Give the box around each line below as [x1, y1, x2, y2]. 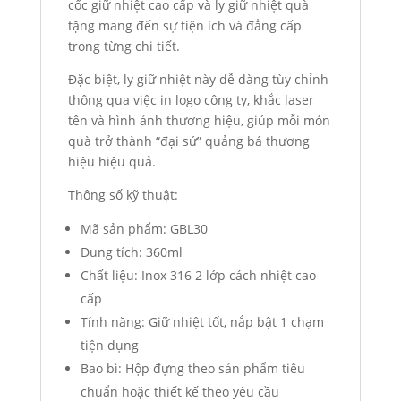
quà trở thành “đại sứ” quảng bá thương [67, 132, 310, 149]
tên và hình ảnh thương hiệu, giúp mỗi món [67, 111, 330, 129]
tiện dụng [80, 336, 139, 354]
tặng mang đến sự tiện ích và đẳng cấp [67, 16, 302, 34]
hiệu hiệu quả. [67, 152, 156, 170]
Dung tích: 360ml [80, 243, 183, 260]
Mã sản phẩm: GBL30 [80, 219, 208, 237]
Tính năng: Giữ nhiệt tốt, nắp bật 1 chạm [80, 312, 324, 330]
